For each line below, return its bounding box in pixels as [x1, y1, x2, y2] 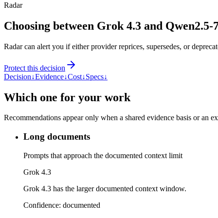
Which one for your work [4, 91, 130, 104]
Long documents [23, 131, 90, 142]
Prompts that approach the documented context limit [23, 151, 182, 160]
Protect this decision [4, 63, 65, 72]
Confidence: [23, 200, 63, 209]
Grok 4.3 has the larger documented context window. [23, 184, 186, 193]
